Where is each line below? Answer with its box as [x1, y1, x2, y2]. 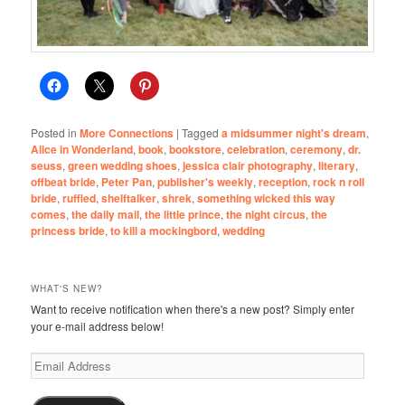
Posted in [31, 124, 78, 140]
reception [259, 173, 308, 190]
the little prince [145, 205, 221, 222]
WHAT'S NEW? [31, 282, 104, 296]
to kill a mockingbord [110, 221, 218, 239]
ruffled [62, 189, 97, 206]
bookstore [169, 140, 222, 157]
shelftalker [101, 189, 157, 206]
